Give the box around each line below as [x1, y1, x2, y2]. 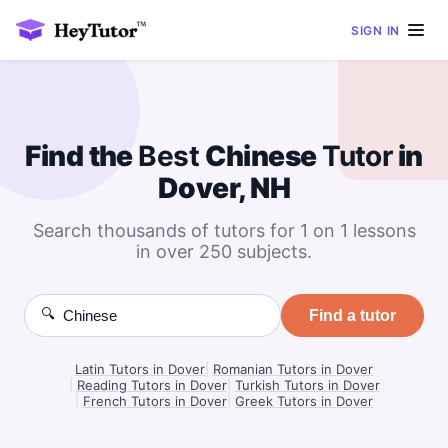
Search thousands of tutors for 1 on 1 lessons [32, 220, 416, 241]
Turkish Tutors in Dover [234, 377, 380, 393]
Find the [25, 139, 139, 173]
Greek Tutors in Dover [235, 393, 373, 409]
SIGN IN [350, 22, 400, 38]
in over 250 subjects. [136, 241, 312, 262]
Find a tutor [309, 306, 396, 324]
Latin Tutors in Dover [75, 361, 205, 377]
